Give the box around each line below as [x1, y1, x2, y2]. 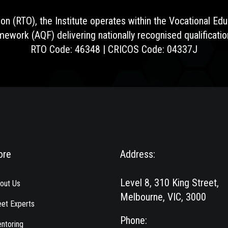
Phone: [120, 214, 147, 226]
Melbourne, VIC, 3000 [120, 191, 206, 203]
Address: [120, 148, 155, 160]
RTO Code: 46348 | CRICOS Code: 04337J [31, 43, 197, 55]
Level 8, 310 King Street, [120, 177, 219, 189]
